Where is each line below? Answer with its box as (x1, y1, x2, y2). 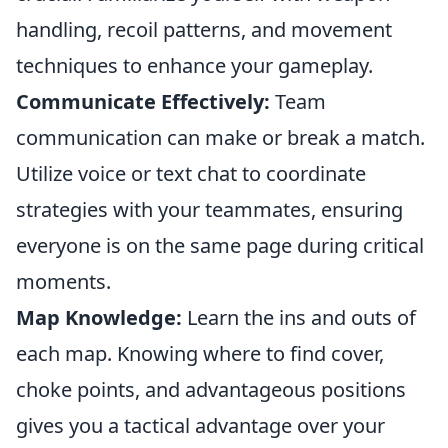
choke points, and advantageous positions (16, 376, 406, 403)
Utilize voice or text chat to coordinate (16, 160, 366, 187)
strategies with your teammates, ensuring (16, 196, 403, 223)
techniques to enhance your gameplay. (16, 52, 373, 79)
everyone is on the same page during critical (16, 232, 424, 259)
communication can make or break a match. (16, 124, 425, 151)
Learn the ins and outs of (182, 304, 416, 331)
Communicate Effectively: (16, 88, 270, 115)
